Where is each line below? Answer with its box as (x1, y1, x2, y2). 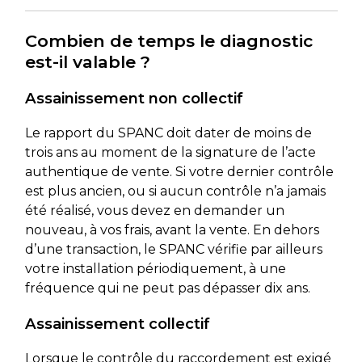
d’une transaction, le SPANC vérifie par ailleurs (24, 241, 322, 257)
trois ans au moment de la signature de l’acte (24, 144, 316, 160)
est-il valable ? (24, 51, 150, 72)
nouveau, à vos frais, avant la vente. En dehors (24, 221, 319, 238)
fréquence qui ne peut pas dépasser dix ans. (24, 280, 310, 296)
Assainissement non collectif (24, 88, 243, 107)
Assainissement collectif (24, 314, 210, 333)
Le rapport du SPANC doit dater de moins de (24, 124, 312, 141)
